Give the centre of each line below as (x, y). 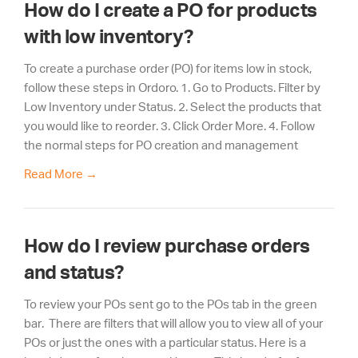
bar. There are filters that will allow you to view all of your (173, 323)
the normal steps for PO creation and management (161, 145)
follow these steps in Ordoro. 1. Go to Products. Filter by (172, 88)
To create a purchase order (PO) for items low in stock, (168, 69)
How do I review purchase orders (167, 245)
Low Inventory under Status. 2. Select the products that (173, 107)
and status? (74, 272)
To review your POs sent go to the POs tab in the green (171, 304)
